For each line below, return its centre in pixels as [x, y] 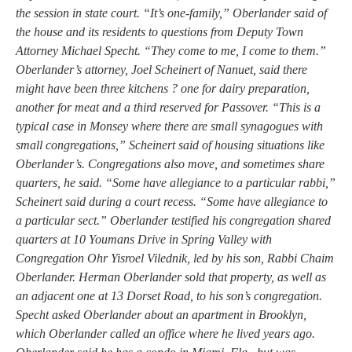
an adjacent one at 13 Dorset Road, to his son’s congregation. [169, 295]
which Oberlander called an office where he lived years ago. [165, 333]
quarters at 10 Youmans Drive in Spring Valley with [144, 239]
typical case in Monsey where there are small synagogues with [169, 126]
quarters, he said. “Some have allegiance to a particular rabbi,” [176, 182]
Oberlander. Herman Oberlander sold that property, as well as [171, 277]
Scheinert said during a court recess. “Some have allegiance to [172, 201]
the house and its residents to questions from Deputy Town [159, 31]
